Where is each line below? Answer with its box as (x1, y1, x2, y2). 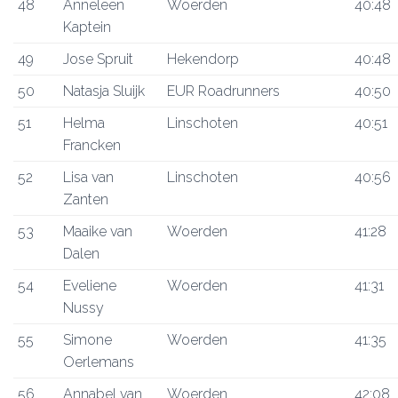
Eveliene (63, 277, 116, 294)
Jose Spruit (63, 51, 133, 68)
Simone (63, 331, 112, 348)
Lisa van (63, 169, 114, 186)
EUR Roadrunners (167, 83, 280, 99)
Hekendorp (167, 51, 239, 68)
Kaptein (63, 19, 111, 36)
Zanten (63, 191, 108, 208)
